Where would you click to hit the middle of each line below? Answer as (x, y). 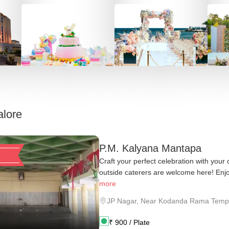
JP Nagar (122, 201)
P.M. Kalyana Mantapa (150, 148)
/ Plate (139, 222)
